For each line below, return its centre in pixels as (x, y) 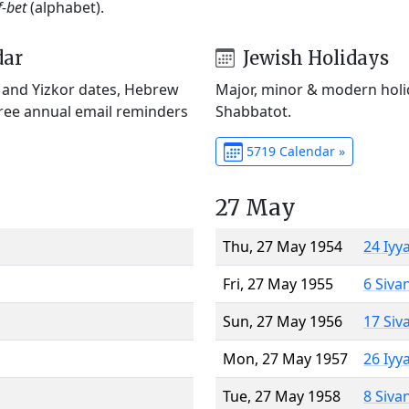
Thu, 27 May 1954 (283, 246)
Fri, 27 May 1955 (278, 283)
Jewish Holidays (313, 58)
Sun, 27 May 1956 (283, 321)
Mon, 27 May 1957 (285, 358)
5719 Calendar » (294, 151)
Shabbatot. (253, 111)
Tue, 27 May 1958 (282, 396)
